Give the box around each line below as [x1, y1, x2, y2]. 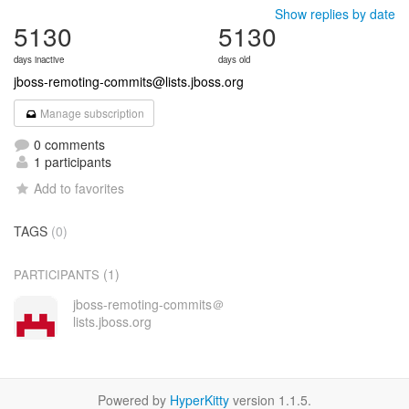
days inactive [14, 53, 64, 66]
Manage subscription [37, 105, 145, 121]
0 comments [30, 135, 105, 153]
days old [218, 53, 250, 66]
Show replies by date [275, 5, 395, 23]
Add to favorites [34, 179, 125, 197]
